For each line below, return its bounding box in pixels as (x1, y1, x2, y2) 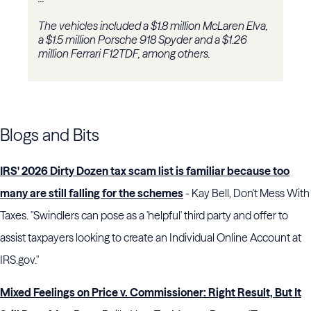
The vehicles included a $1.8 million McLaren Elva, (38, 19, 268, 33)
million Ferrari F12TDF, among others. (38, 47, 212, 61)
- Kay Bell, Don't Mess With (183, 186, 310, 201)
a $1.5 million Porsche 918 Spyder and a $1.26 (38, 33, 247, 47)
